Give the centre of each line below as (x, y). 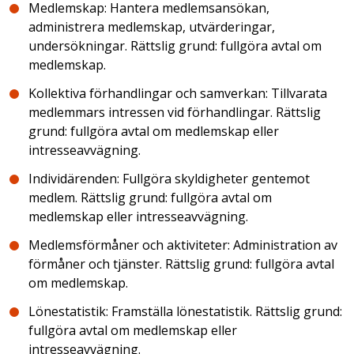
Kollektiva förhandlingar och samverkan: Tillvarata (178, 93)
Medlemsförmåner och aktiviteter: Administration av (183, 245)
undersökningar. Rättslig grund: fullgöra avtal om (175, 46)
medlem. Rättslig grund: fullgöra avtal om (150, 198)
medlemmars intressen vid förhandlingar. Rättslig (175, 112)
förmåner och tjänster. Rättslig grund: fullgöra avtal (181, 264)
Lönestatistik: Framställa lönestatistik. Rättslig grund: (185, 311)
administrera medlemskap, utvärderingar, (152, 27)
